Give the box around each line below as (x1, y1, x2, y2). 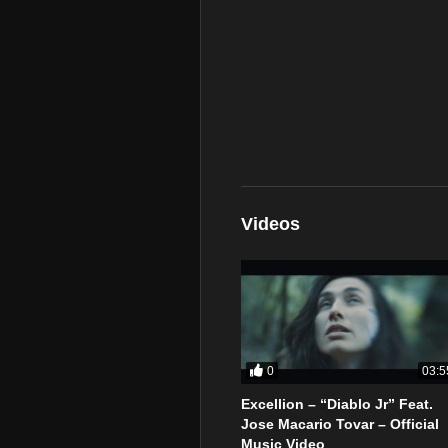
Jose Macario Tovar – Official (241, 416, 439, 433)
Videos (241, 214, 300, 234)
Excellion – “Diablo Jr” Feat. (241, 396, 433, 413)
